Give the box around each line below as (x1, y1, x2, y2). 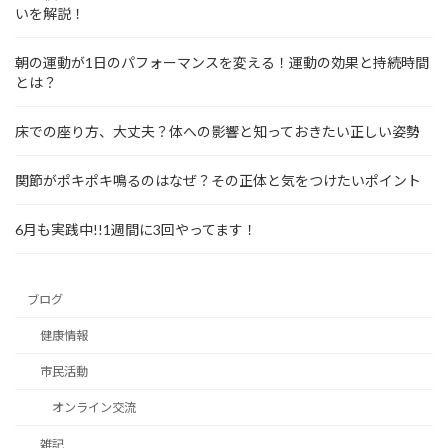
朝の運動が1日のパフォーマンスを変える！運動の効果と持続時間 (15, 53, 429, 71)
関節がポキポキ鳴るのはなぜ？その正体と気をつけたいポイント (15, 171, 421, 189)
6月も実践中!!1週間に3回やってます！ (15, 220, 257, 238)
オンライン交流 (51, 400, 136, 416)
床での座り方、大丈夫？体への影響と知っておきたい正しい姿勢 (15, 122, 420, 140)
